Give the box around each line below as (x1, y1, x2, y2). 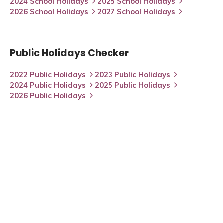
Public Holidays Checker (10, 46, 129, 60)
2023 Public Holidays (95, 69, 170, 79)
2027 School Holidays (97, 6, 175, 16)
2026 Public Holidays (10, 90, 86, 100)
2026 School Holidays (10, 6, 88, 16)
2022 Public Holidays (10, 69, 86, 79)
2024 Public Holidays (10, 80, 86, 90)
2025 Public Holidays (95, 80, 170, 90)
